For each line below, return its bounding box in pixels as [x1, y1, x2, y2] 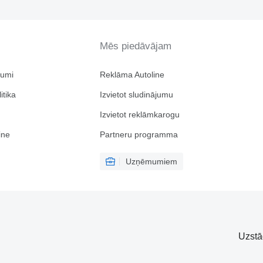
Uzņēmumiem [125, 157, 177, 166]
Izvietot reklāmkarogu [99, 110, 180, 119]
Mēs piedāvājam [99, 41, 171, 52]
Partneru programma [99, 130, 178, 139]
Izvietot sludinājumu [99, 90, 173, 99]
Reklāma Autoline [99, 70, 164, 79]
